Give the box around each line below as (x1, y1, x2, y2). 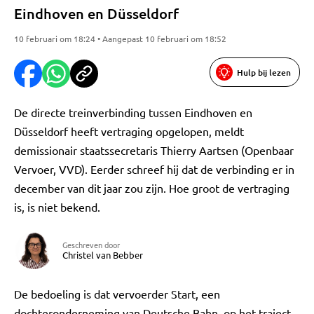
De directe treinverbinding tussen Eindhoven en (14, 105, 252, 119)
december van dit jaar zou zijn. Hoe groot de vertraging (14, 181, 289, 195)
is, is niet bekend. (14, 200, 100, 214)
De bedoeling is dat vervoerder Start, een (14, 287, 220, 301)
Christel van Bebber (62, 249, 143, 261)
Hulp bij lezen (237, 66, 291, 78)
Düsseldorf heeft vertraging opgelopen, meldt (14, 124, 244, 138)
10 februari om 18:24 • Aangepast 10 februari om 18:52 (14, 33, 226, 44)
